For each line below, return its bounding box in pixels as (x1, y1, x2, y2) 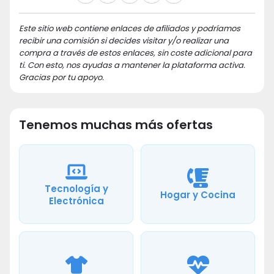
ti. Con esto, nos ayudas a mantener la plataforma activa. (19, 59, 245, 72)
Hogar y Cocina (160, 188, 235, 202)
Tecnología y (44, 182, 108, 196)
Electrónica (48, 194, 104, 208)
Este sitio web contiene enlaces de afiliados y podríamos (19, 23, 240, 35)
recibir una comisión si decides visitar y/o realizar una (19, 35, 229, 47)
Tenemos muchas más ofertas (19, 116, 213, 134)
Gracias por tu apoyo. (19, 72, 104, 84)
